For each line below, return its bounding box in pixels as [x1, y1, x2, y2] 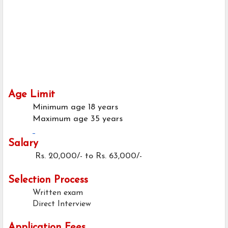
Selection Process [8, 175, 88, 186]
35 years [91, 115, 123, 124]
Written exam [33, 189, 83, 197]
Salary [8, 138, 38, 149]
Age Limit [8, 90, 55, 100]
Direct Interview [33, 200, 91, 209]
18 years [88, 103, 118, 112]
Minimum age [33, 103, 85, 112]
